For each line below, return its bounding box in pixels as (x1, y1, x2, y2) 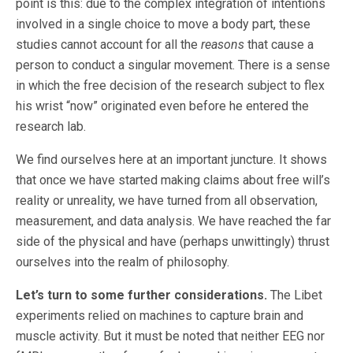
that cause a (244, 37, 314, 53)
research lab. (16, 119, 86, 135)
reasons (201, 37, 244, 53)
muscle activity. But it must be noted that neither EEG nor (16, 329, 325, 344)
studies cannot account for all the (16, 37, 201, 53)
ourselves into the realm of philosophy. (16, 255, 229, 270)
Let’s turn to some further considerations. (16, 288, 267, 303)
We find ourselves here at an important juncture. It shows (16, 152, 327, 168)
